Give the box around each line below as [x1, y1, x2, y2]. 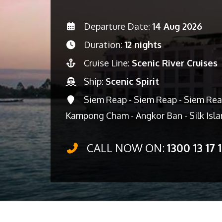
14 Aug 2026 [152, 21, 202, 32]
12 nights [124, 39, 162, 50]
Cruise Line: [81, 57, 132, 68]
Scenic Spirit [105, 76, 159, 87]
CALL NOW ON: [84, 141, 167, 155]
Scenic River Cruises [131, 57, 218, 68]
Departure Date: [81, 21, 152, 32]
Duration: [81, 39, 124, 50]
